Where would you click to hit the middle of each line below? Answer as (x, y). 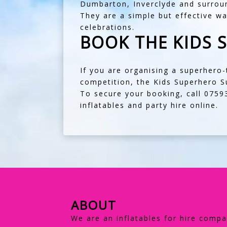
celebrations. (107, 27)
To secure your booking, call (142, 93)
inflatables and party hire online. (149, 105)
